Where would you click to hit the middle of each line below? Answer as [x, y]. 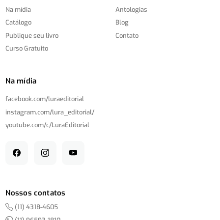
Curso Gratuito [27, 49]
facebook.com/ [27, 99]
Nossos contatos [36, 193]
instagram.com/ [29, 112]
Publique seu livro [32, 35]
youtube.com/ [26, 125]
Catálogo [19, 23]
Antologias [132, 9]
